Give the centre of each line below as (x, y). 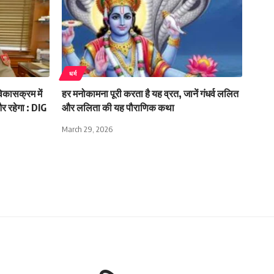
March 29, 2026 (87, 129)
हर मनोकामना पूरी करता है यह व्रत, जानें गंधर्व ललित (150, 94)
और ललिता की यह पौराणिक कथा (118, 108)
